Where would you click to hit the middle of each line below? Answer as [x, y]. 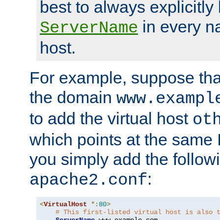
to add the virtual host [111, 118]
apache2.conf [88, 180]
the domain [73, 97]
